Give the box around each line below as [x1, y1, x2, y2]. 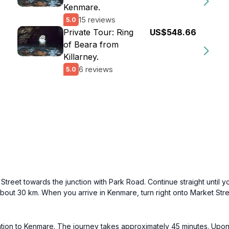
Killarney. [63, 52, 99, 62]
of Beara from [63, 39, 119, 50]
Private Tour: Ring [63, 27, 133, 37]
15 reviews [79, 14, 116, 25]
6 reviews [79, 64, 113, 74]
